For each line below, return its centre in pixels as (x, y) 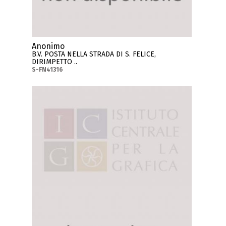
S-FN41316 (48, 70)
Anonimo (48, 46)
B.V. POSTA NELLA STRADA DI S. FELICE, (94, 54)
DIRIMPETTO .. (55, 62)
